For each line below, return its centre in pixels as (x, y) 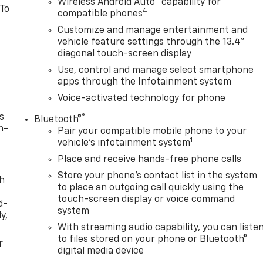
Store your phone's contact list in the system (158, 176)
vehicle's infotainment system (124, 143)
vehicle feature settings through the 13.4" (151, 42)
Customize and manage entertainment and (153, 30)
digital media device (101, 251)
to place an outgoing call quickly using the (151, 188)
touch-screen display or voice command (146, 199)
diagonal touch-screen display (125, 54)
